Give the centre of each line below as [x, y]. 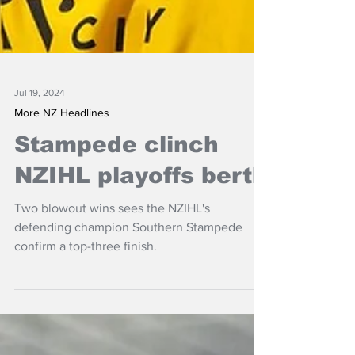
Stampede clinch [116, 216]
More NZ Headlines [62, 184]
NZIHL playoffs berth [141, 247]
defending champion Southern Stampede [128, 298]
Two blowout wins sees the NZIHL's [112, 279]
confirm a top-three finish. [86, 317]
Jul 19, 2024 [40, 164]
